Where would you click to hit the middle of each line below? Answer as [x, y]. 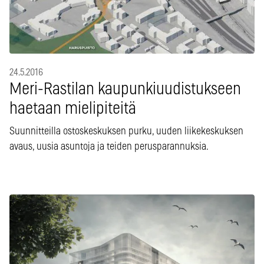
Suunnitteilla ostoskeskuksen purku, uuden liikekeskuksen [126, 132]
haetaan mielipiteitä [73, 109]
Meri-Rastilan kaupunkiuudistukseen [125, 90]
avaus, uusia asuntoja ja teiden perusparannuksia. [109, 147]
